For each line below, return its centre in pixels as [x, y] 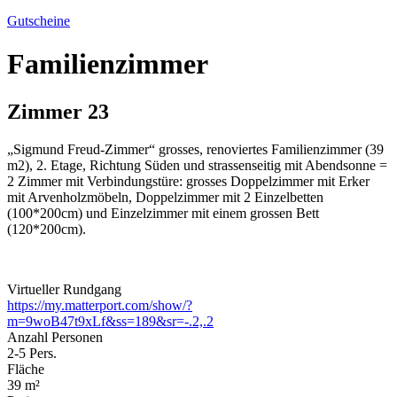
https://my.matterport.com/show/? [100, 305]
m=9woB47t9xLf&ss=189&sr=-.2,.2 [110, 321]
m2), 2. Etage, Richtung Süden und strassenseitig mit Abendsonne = [197, 165]
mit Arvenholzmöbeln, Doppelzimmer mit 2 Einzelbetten [165, 197]
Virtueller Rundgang [64, 289]
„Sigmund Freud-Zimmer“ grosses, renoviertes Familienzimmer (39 [195, 149]
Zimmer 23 [58, 111]
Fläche [26, 369]
